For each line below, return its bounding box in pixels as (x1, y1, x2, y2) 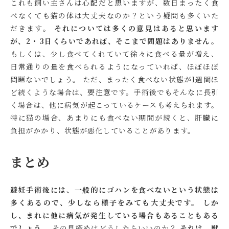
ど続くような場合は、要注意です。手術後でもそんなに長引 (10, 86, 219, 97)
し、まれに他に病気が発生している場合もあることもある (10, 210, 219, 220)
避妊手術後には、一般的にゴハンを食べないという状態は (10, 184, 219, 195)
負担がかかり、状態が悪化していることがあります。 (10, 125, 195, 135)
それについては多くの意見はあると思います (54, 22, 219, 33)
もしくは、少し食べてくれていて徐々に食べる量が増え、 (10, 48, 219, 59)
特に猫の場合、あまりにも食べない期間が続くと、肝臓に (10, 112, 219, 123)
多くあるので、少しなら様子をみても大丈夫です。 (10, 197, 200, 208)
